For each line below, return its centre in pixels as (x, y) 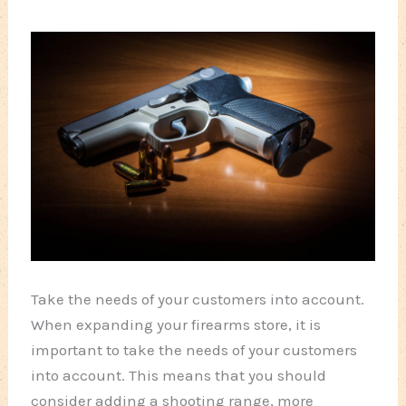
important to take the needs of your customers (194, 349)
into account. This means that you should (179, 375)
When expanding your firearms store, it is (176, 324)
